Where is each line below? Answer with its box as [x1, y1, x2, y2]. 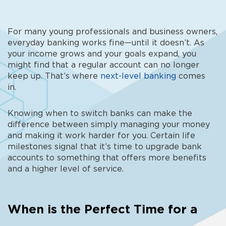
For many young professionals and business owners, [8, 28, 217, 36]
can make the [134, 109, 192, 118]
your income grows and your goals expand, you [8, 50, 196, 59]
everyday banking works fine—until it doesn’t [8, 39, 190, 47]
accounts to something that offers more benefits [8, 154, 206, 162]
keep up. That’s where [8, 72, 100, 81]
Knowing [8, 109, 45, 118]
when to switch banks [45, 109, 134, 118]
